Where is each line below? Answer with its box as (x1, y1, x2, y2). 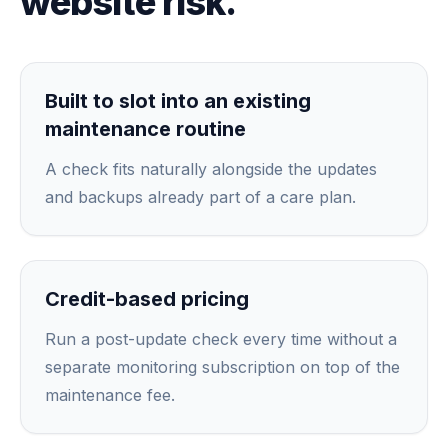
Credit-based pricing (45, 287, 249, 311)
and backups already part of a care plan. (45, 187, 356, 207)
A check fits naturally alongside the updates (45, 159, 377, 179)
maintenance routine (45, 117, 246, 141)
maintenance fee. (45, 385, 175, 405)
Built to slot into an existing (45, 89, 311, 113)
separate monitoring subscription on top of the (45, 357, 400, 377)
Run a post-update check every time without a (45, 329, 397, 349)
